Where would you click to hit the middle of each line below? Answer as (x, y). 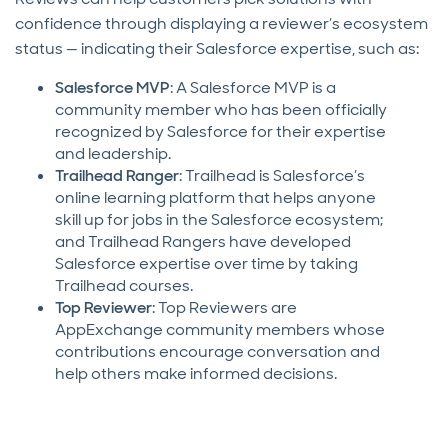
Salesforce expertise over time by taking (206, 264)
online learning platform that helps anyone (215, 198)
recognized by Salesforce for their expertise (220, 132)
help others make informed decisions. (196, 374)
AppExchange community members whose (220, 330)
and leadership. (113, 154)
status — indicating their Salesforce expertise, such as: (217, 49)
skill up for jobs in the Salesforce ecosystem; (219, 220)
